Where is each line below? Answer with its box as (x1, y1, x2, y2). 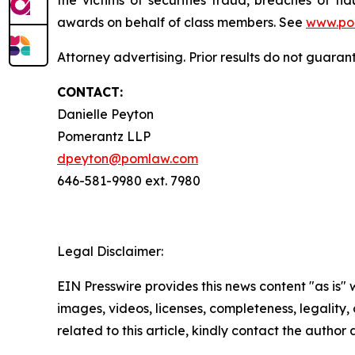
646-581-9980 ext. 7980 (57, 172, 200, 189)
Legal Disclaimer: (57, 242, 163, 259)
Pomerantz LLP (57, 128, 151, 144)
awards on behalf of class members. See (57, 13, 306, 30)
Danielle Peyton (57, 105, 154, 122)
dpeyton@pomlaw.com (57, 150, 198, 166)
